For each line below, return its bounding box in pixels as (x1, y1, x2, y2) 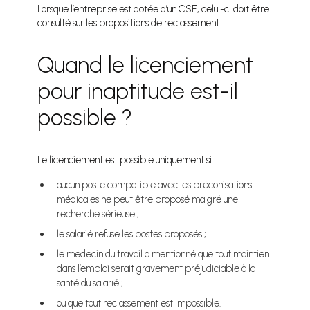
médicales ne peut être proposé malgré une (57, 193, 239, 206)
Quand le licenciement (37, 52, 254, 79)
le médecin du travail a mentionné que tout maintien (57, 248, 270, 261)
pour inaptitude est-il (37, 78, 239, 105)
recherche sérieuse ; (57, 208, 140, 221)
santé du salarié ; (57, 277, 124, 290)
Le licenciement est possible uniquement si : (37, 154, 216, 167)
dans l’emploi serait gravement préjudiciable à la (57, 262, 256, 275)
